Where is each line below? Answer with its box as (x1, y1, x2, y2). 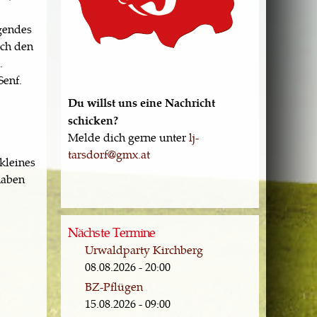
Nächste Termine (68, 223, 156, 241)
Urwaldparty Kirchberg (85, 241, 203, 258)
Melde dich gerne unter (68, 129, 189, 146)
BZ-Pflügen (85, 278, 143, 295)
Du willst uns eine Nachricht (68, 94, 215, 110)
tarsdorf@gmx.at (68, 146, 150, 163)
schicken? (68, 112, 118, 128)
